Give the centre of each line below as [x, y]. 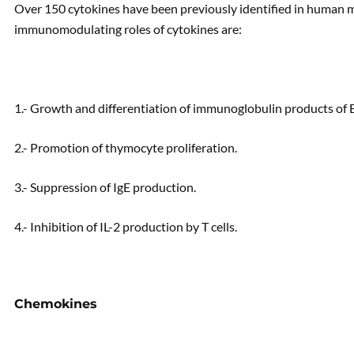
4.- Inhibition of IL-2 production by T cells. [126, 226]
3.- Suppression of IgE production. [105, 187]
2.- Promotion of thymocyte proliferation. [126, 147]
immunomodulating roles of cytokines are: [128, 29]
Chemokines [56, 304]
